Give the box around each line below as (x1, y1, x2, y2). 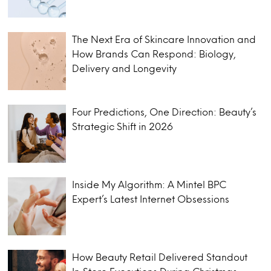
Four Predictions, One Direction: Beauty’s (72, 107, 257, 116)
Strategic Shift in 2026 (72, 122, 174, 130)
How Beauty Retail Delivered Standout (72, 252, 248, 261)
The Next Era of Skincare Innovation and (72, 34, 256, 43)
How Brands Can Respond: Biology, (72, 49, 237, 57)
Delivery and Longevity (72, 64, 177, 72)
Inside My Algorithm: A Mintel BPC (72, 180, 227, 188)
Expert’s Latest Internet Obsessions (72, 194, 232, 203)
